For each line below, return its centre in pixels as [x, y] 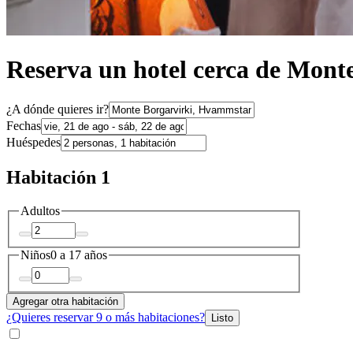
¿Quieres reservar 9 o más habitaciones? [106, 317]
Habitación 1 [58, 177]
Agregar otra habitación [65, 301]
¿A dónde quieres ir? [58, 109]
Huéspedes [33, 142]
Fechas [24, 125]
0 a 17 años [79, 255]
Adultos [40, 210]
